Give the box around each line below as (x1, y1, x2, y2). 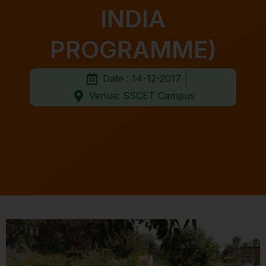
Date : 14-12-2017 (102, 72, 181, 84)
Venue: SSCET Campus (89, 89, 195, 102)
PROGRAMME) (49, 34, 217, 64)
